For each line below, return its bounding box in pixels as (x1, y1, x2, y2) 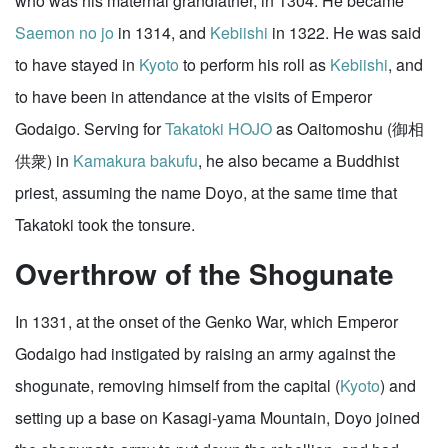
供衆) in (15, 149, 73, 172)
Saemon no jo (15, 21, 114, 44)
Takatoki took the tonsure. (15, 213, 195, 236)
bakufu (150, 149, 198, 172)
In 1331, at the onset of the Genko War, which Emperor (15, 310, 398, 333)
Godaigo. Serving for (15, 117, 165, 140)
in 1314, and (114, 21, 210, 44)
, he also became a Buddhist (198, 149, 399, 172)
